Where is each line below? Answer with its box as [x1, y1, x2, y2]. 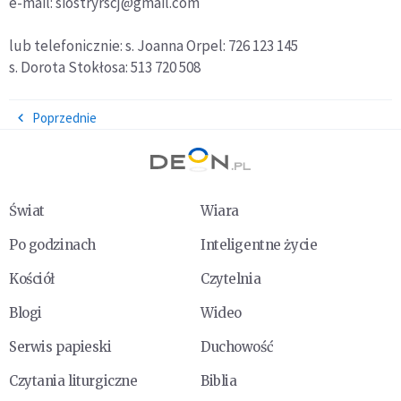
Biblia [200, 372, 237, 389]
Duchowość [200, 338, 274, 355]
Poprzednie [32, 109, 97, 126]
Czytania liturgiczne [9, 372, 138, 389]
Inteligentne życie [200, 236, 318, 253]
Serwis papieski [9, 338, 112, 355]
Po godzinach [9, 236, 96, 253]
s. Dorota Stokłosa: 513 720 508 [9, 57, 200, 77]
